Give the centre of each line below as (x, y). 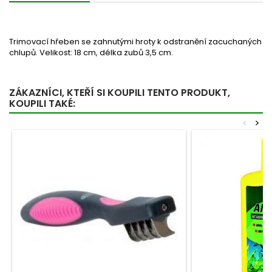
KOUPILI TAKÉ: (42, 104)
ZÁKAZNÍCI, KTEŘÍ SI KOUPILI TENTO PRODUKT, (120, 93)
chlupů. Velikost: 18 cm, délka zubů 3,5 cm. (91, 53)
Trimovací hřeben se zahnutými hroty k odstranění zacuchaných (135, 42)
